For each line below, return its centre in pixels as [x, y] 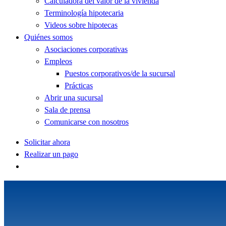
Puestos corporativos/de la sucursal [120, 74]
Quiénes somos [48, 37]
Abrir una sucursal [74, 98]
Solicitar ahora [47, 142]
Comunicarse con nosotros [87, 122]
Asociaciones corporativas [86, 49]
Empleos [58, 62]
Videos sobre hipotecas [81, 25]
